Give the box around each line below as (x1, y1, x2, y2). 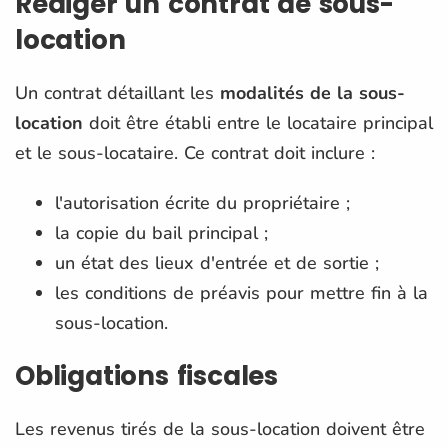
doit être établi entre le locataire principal (83, 110, 433, 135)
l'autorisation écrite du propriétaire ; (55, 190, 350, 215)
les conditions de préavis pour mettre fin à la (55, 280, 428, 305)
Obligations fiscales (15, 357, 278, 394)
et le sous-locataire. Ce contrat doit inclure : (15, 140, 375, 165)
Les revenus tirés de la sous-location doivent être (15, 416, 425, 441)
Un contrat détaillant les (15, 80, 220, 105)
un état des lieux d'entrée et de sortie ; (55, 250, 379, 275)
